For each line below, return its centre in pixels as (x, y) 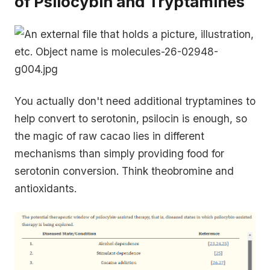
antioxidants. (46, 189)
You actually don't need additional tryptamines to (135, 101)
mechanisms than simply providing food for (119, 154)
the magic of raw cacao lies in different (109, 136)
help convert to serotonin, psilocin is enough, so (131, 119)
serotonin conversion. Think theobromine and (124, 171)
